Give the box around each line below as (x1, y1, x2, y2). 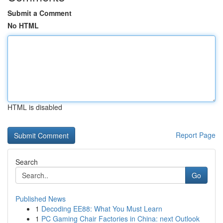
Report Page (176, 130, 216, 140)
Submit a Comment (7, 8, 72, 18)
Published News (15, 194, 66, 204)
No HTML (7, 20, 39, 30)
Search (15, 157, 38, 167)
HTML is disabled (7, 102, 62, 112)
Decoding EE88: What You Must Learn (41, 204, 162, 214)
